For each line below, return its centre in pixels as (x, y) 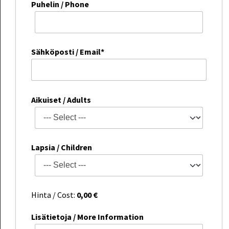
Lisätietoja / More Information (87, 216)
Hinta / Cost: (54, 195)
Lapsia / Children (62, 147)
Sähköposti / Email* (68, 52)
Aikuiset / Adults (61, 99)
